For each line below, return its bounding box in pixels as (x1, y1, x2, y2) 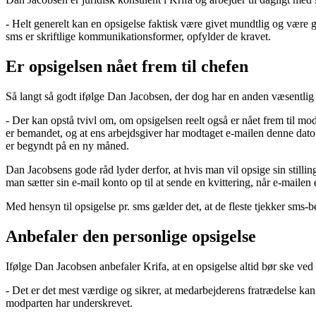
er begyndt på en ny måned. (6, 140, 129, 152)
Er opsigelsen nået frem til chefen (6, 57, 248, 76)
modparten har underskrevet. (6, 297, 133, 310)
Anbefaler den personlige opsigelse (6, 227, 256, 246)
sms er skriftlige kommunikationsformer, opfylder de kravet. (6, 30, 271, 43)
